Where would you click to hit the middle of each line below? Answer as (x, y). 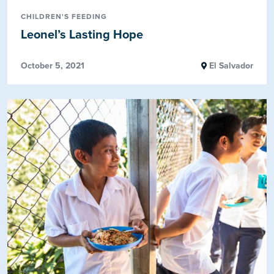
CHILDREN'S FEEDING (64, 16)
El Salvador (230, 65)
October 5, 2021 (53, 65)
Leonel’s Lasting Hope (82, 35)
